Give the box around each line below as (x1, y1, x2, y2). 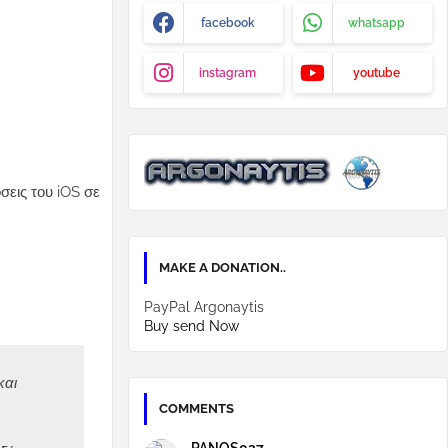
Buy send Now (144, 318, 239, 334)
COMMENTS (159, 401, 234, 416)
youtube (353, 66, 400, 80)
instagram (199, 66, 256, 80)
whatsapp (348, 16, 405, 30)
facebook (200, 16, 255, 30)
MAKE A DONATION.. (159, 260, 286, 275)
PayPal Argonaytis (144, 299, 264, 315)
